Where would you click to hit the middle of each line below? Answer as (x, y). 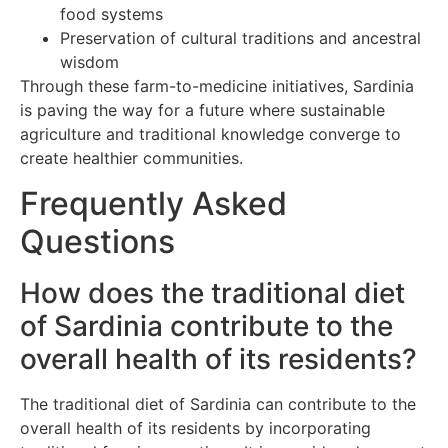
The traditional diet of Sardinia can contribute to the (218, 403)
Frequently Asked (153, 203)
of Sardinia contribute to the (206, 325)
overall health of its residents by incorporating (195, 427)
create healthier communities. (131, 158)
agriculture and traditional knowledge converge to (210, 134)
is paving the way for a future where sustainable (202, 110)
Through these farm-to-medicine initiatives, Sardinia (217, 86)
